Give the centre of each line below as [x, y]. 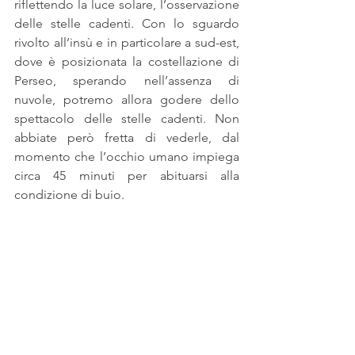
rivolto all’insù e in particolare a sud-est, [127, 42]
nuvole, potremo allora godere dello [127, 99]
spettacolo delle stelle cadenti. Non [127, 118]
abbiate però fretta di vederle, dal [127, 137]
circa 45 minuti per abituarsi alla [127, 175]
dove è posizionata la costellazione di [127, 61]
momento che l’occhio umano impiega [127, 156]
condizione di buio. [69, 194]
